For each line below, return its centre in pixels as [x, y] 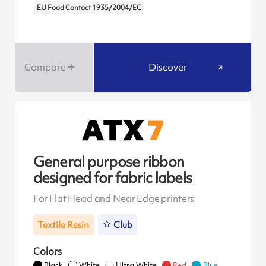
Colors [47, 251]
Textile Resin [64, 225]
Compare [45, 67]
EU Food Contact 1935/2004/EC [89, 8]
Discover [168, 67]
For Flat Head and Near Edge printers [114, 198]
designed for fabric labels [113, 178]
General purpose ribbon [109, 162]
